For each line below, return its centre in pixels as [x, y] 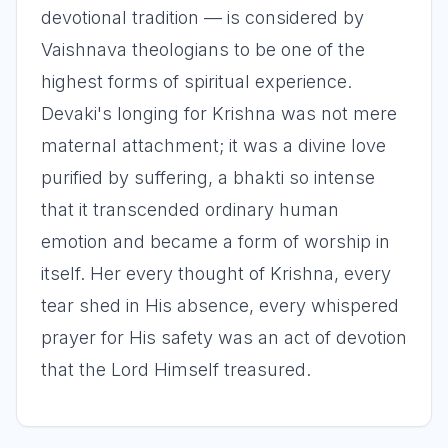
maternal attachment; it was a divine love [213, 145]
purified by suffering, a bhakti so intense [208, 177]
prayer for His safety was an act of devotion [224, 337]
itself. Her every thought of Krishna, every [216, 273]
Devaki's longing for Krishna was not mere [219, 113]
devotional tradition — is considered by [202, 17]
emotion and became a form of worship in [215, 241]
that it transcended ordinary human [190, 209]
